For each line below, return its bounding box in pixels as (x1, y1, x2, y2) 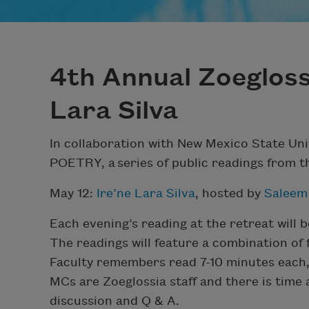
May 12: (50, 186, 97, 200)
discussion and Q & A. (50, 294, 179, 308)
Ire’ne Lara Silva (97, 186, 195, 200)
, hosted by (195, 186, 264, 200)
